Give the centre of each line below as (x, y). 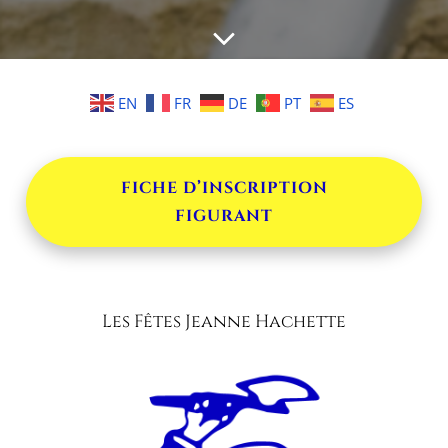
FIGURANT (224, 216)
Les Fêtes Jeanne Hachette (224, 322)
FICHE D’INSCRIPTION (224, 188)
